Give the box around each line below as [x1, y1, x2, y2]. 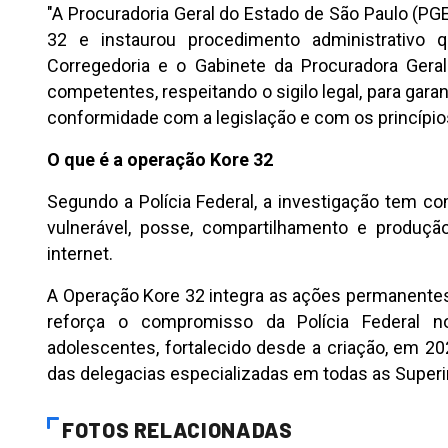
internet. [47, 243, 113, 265]
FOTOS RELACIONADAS [62, 417, 293, 443]
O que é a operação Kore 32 [47, 149, 273, 171]
